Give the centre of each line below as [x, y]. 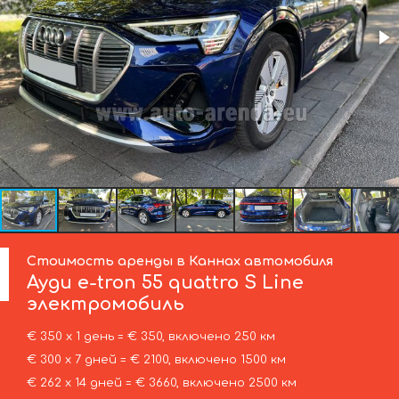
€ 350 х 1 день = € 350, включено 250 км [151, 337]
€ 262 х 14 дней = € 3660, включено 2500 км [161, 383]
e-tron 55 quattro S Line [188, 283]
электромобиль [106, 305]
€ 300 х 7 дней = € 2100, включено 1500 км [156, 360]
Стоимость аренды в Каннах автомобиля [180, 261]
